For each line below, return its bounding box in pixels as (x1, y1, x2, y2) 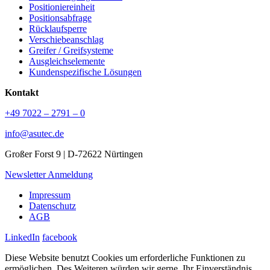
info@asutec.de (5, 128, 64, 139)
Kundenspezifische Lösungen (29, 66, 142, 77)
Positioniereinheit (29, 1, 95, 12)
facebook (42, 231, 77, 242)
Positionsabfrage (29, 12, 92, 23)
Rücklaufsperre (29, 23, 87, 34)
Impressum (29, 189, 71, 200)
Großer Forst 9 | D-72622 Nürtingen (5, 148, 143, 159)
